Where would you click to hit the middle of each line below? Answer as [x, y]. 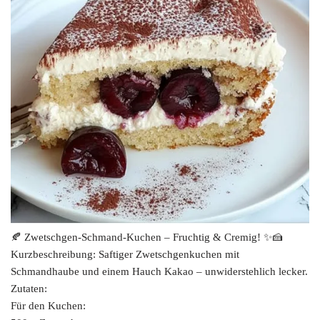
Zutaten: [29, 289]
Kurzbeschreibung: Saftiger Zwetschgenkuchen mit [125, 255]
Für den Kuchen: [48, 306]
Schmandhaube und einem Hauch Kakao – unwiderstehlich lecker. [159, 272]
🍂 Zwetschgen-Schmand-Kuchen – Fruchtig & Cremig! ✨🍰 [147, 237]
